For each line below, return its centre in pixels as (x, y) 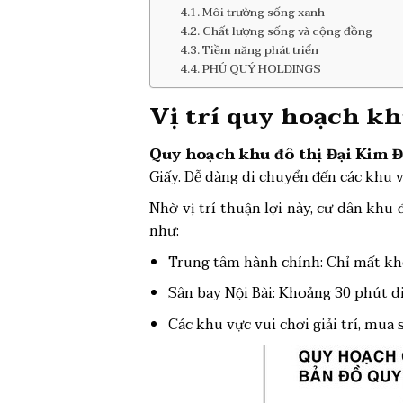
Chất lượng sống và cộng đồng (287, 32)
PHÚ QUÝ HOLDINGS (261, 70)
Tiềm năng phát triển (260, 51)
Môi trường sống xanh (263, 13)
